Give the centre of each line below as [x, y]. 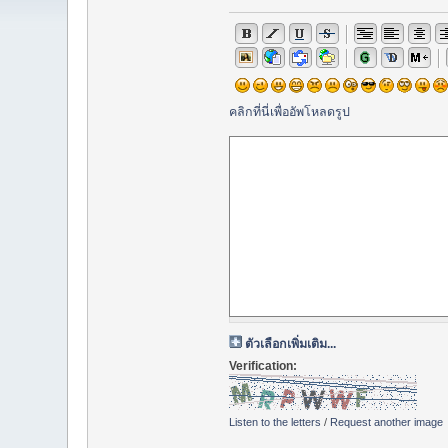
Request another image [386, 422]
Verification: [262, 366]
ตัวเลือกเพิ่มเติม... [290, 344]
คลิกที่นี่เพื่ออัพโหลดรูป [289, 111]
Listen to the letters [274, 422]
